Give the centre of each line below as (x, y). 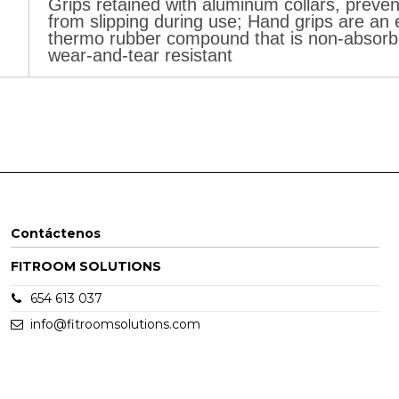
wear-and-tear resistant (140, 55)
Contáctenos (55, 234)
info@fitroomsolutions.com (115, 325)
